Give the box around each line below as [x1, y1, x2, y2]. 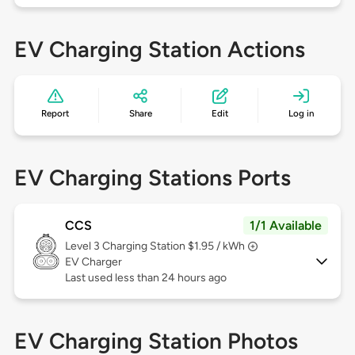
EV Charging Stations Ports [13, 164, 291, 192]
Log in [288, 108, 314, 120]
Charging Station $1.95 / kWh [101, 239, 245, 254]
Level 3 [64, 239, 102, 254]
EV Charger [64, 255, 122, 269]
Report [41, 108, 70, 120]
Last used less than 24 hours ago [64, 271, 227, 285]
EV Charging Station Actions [13, 36, 305, 63]
